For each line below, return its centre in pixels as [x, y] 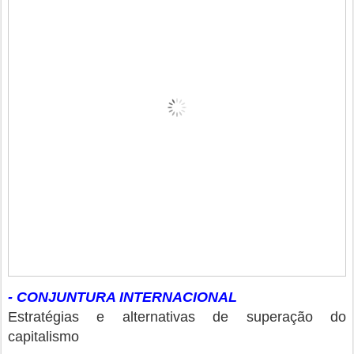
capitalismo [43, 337]
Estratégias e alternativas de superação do [177, 317]
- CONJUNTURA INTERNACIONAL [122, 298]
